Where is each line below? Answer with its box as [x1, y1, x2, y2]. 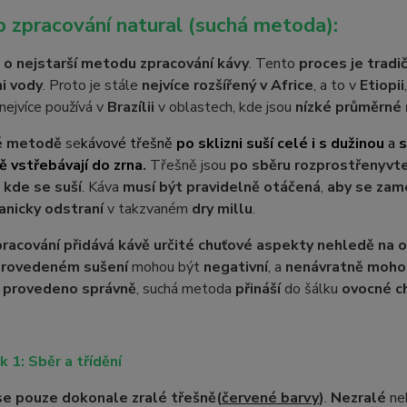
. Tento [248, 54, 299, 74]
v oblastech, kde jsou [154, 97, 295, 117]
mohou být [127, 257, 203, 277]
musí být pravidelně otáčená [122, 177, 321, 197]
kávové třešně [80, 134, 173, 154]
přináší [234, 279, 284, 299]
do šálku [283, 279, 342, 299]
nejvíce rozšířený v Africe [141, 75, 313, 95]
